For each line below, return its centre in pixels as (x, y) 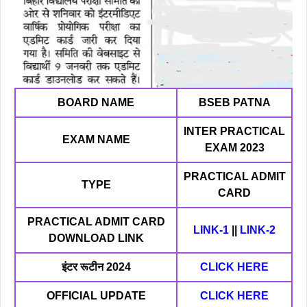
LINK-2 (258, 230)
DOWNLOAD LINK (96, 238)
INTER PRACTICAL (234, 131)
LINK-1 (211, 230)
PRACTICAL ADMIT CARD (96, 221)
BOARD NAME (96, 102)
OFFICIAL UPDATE (96, 295)
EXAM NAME (96, 139)
